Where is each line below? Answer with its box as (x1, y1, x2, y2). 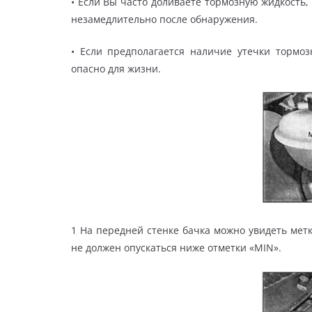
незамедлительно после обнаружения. (71, 13, 258, 26)
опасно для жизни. (71, 62, 161, 76)
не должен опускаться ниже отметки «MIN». (71, 241, 281, 255)
